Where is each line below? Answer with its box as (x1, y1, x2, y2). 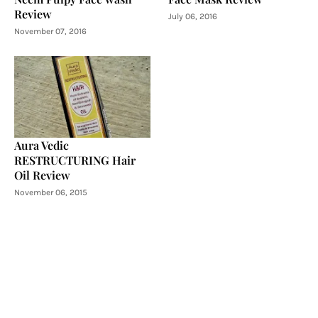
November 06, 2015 (14, 187, 87, 197)
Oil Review (14, 167, 70, 182)
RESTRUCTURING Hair (14, 152, 136, 168)
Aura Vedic (14, 137, 69, 153)
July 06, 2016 (168, 11, 217, 21)
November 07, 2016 (14, 26, 87, 36)
